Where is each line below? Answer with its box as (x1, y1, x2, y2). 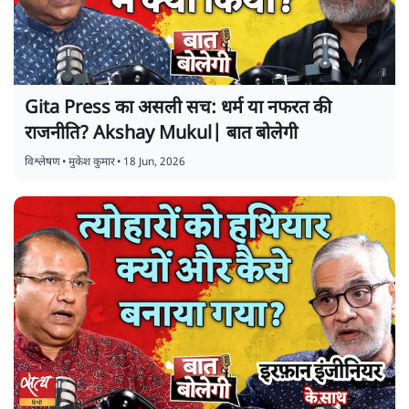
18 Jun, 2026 (123, 154, 185, 170)
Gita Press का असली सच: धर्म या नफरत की (25, 96, 331, 121)
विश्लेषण (25, 154, 60, 170)
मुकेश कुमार (68, 154, 115, 170)
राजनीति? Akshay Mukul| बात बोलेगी (25, 121, 298, 146)
